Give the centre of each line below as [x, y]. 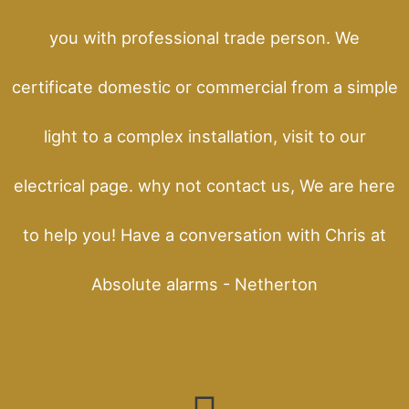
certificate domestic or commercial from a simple [204, 86]
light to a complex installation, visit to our [204, 136]
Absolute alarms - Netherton [204, 283]
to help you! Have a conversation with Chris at [204, 234]
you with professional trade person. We [204, 37]
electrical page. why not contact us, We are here [204, 185]
